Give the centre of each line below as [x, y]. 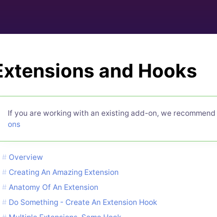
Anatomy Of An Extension [54, 187]
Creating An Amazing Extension [64, 172]
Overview [26, 157]
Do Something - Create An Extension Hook [83, 202]
